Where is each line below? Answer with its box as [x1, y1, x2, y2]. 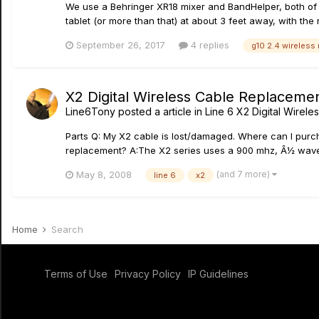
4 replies [188, 39, 229, 51]
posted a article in [115, 105, 205, 118]
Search [51, 223, 83, 235]
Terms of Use [44, 268, 108, 280]
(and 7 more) [216, 168, 272, 179]
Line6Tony [66, 105, 115, 118]
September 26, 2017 [76, 39, 165, 51]
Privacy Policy [115, 268, 181, 280]
